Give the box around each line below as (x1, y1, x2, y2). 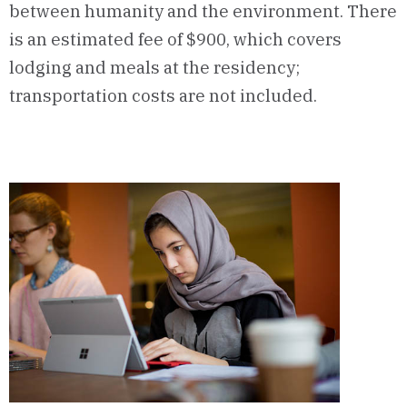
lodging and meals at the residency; (9, 56, 300, 79)
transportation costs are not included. (9, 84, 317, 107)
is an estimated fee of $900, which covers (9, 28, 342, 51)
